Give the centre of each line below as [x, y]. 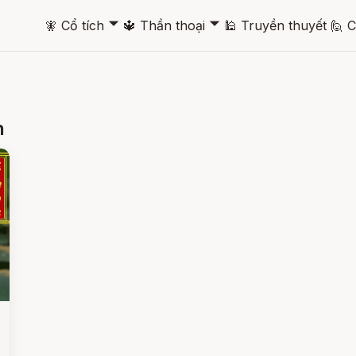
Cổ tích [83, 25]
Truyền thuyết [284, 25]
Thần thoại [172, 25]
